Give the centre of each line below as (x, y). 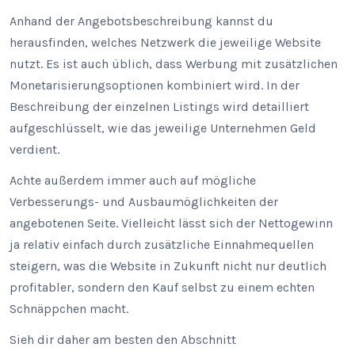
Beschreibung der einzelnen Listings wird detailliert (159, 107)
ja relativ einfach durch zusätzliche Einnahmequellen (162, 244)
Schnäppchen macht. (69, 309)
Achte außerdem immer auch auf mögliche (133, 180)
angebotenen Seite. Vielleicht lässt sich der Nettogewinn (171, 223)
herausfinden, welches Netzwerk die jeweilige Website (165, 42)
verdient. (34, 149)
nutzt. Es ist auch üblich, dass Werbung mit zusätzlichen (174, 64)
